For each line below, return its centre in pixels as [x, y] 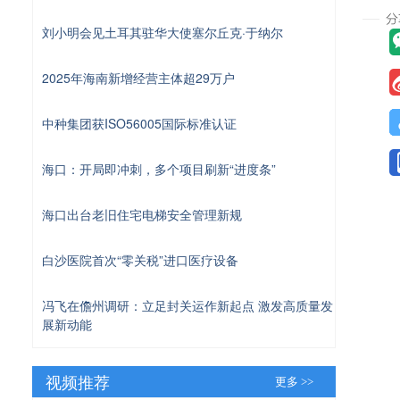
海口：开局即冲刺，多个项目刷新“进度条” [159, 168]
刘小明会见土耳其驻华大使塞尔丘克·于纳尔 [162, 32]
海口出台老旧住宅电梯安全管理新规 [142, 214]
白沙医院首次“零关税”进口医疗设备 [140, 259]
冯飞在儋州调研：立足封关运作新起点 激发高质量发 [187, 305]
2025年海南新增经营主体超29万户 [138, 77]
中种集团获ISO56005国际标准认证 [139, 123]
